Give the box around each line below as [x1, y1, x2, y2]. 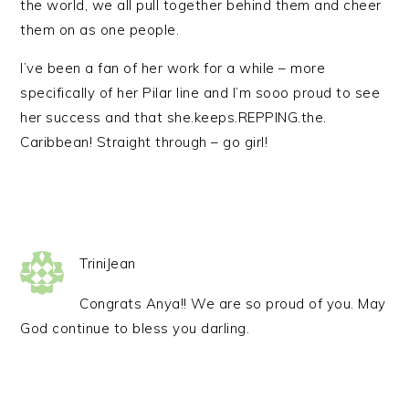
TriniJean [79, 255, 136, 272]
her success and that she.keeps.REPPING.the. [20, 109, 327, 126]
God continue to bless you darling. [20, 320, 250, 337]
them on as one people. [20, 21, 180, 38]
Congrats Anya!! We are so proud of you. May [79, 295, 386, 312]
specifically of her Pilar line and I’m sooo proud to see [20, 84, 381, 101]
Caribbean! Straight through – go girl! [20, 133, 268, 151]
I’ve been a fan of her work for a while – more [20, 59, 326, 77]
